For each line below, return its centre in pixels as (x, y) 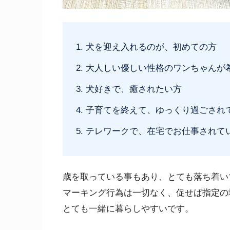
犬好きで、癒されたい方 (133, 89)
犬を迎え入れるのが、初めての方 (151, 47)
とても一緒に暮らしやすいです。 (128, 209)
